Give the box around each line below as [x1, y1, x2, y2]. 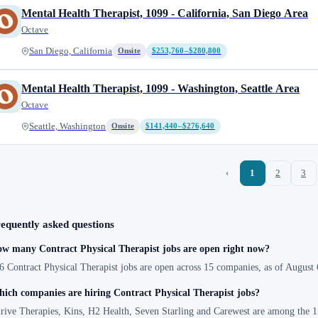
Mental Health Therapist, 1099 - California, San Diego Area [21, 7, 309, 19]
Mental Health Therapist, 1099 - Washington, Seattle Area [21, 82, 300, 94]
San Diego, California [29, 46, 113, 56]
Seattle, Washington [29, 121, 106, 131]
